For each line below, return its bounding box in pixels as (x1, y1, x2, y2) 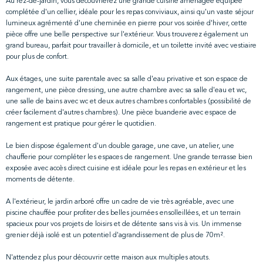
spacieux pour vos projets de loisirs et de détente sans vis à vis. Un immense (6, 221, 242, 228)
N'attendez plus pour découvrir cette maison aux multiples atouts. (6, 254, 210, 262)
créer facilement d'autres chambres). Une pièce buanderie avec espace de (6, 109, 237, 117)
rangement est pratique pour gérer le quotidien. (6, 120, 156, 128)
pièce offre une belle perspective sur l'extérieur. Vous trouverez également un (6, 31, 248, 39)
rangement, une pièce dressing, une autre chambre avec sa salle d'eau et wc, (6, 87, 247, 95)
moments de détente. (6, 176, 75, 184)
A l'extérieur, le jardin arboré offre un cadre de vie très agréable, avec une (6, 198, 234, 206)
